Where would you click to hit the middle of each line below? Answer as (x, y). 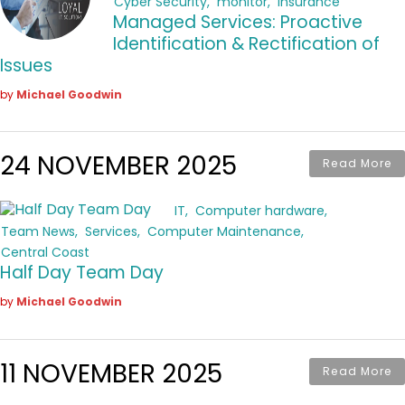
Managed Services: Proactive (238, 22)
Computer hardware (260, 211)
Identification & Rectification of (246, 43)
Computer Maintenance (224, 232)
